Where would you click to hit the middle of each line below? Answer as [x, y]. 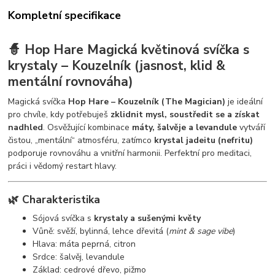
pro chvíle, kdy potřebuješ [60, 114]
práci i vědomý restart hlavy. [63, 166]
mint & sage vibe [201, 231]
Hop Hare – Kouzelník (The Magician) [147, 101]
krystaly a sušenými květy [148, 218]
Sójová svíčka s [64, 218]
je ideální [244, 101]
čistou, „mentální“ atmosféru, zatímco [81, 140]
